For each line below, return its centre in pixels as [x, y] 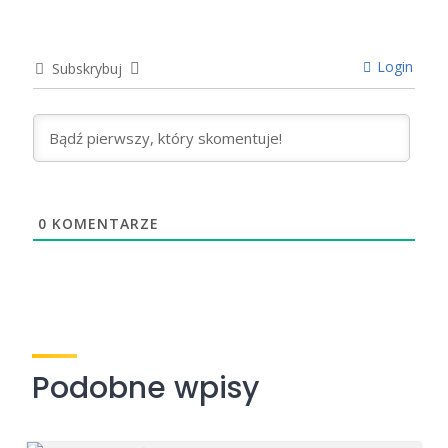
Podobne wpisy [145, 388]
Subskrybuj [87, 69]
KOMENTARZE [103, 224]
